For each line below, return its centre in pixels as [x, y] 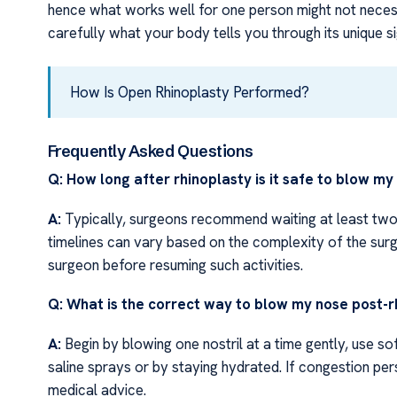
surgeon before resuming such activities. [175, 265]
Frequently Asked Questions [150, 152]
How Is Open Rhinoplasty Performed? [189, 92]
